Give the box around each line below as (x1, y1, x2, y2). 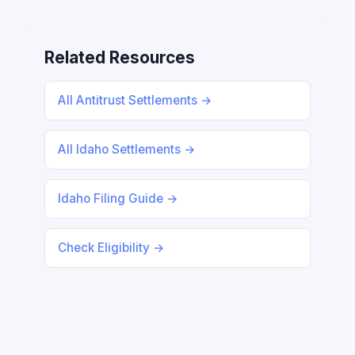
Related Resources (44, 48, 195, 67)
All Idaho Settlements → (58, 142, 196, 157)
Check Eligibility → (58, 240, 165, 255)
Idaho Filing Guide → (58, 191, 178, 206)
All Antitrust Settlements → (58, 93, 212, 108)
